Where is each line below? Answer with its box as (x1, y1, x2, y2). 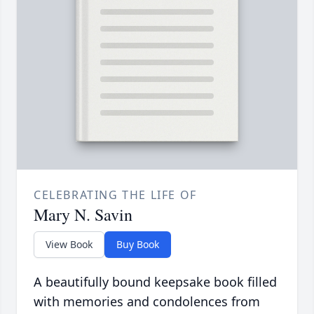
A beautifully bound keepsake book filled (34, 273, 277, 291)
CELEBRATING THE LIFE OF (34, 187, 197, 203)
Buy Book (116, 238, 159, 252)
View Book (46, 238, 93, 252)
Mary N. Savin (34, 203, 132, 226)
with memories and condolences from (34, 293, 260, 310)
